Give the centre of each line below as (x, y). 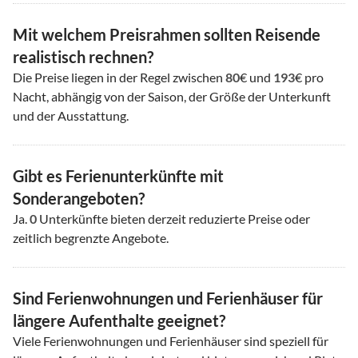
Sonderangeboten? (79, 199)
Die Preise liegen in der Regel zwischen (119, 78)
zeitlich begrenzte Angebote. (91, 238)
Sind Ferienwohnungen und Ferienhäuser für (168, 298)
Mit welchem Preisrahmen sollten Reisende (167, 35)
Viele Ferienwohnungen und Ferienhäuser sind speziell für (171, 341)
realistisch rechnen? (83, 57)
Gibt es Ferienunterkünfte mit (118, 176)
